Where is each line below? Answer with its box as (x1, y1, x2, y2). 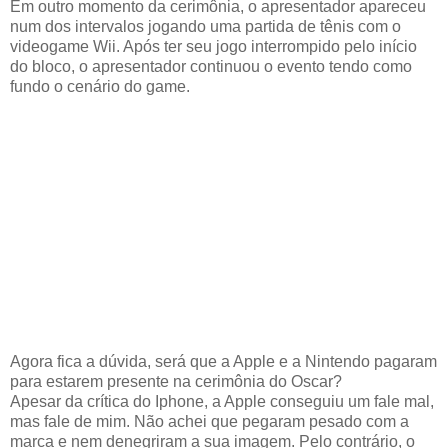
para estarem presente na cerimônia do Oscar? (10, 372, 342, 390)
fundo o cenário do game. (10, 77, 190, 95)
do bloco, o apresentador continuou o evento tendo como (10, 57, 412, 75)
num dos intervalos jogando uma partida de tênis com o (10, 17, 401, 35)
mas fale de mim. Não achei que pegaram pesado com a (10, 412, 409, 430)
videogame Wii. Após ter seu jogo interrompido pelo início (10, 37, 417, 55)
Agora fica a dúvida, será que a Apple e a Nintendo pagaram (10, 352, 437, 370)
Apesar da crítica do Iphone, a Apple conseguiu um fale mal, (10, 392, 434, 410)
